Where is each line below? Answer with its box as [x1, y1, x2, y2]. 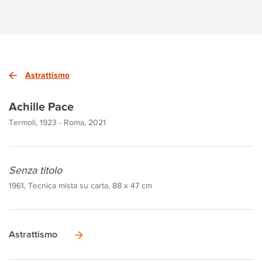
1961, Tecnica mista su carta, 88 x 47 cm [9, 180, 152, 190]
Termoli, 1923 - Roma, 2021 [9, 117, 106, 127]
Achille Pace [9, 99, 74, 113]
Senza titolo [9, 164, 62, 176]
